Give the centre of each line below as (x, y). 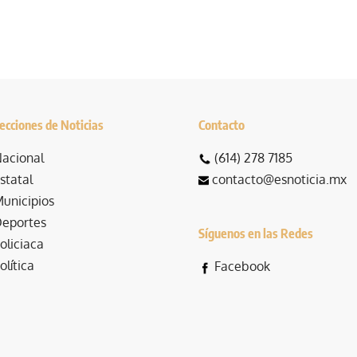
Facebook (242, 267)
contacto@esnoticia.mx (279, 180)
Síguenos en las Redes (256, 234)
